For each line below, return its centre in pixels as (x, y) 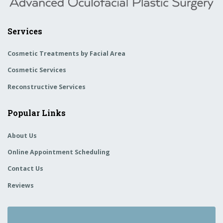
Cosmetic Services (37, 70)
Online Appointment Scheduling (59, 152)
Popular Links (37, 113)
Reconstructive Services (47, 87)
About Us (22, 136)
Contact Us (25, 169)
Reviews (21, 185)
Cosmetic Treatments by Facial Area (66, 54)
